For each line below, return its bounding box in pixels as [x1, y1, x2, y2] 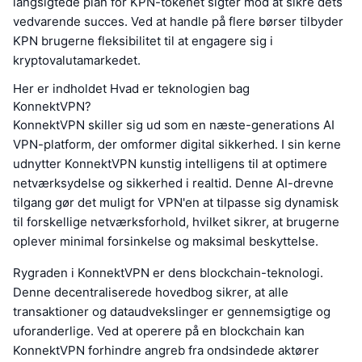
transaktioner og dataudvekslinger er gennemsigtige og [13, 304, 330, 320]
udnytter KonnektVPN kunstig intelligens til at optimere [13, 156, 327, 172]
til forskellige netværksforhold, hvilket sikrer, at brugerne [13, 214, 339, 230]
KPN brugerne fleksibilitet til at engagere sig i [13, 33, 273, 49]
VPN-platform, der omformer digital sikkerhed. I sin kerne [13, 137, 341, 153]
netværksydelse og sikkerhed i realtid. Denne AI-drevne [13, 175, 334, 192]
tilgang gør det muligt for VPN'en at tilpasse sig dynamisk [13, 195, 339, 211]
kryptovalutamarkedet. [13, 53, 141, 69]
